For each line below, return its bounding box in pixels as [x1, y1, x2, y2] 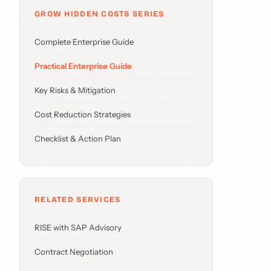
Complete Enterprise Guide [34, 37, 134, 47]
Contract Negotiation [34, 247, 113, 256]
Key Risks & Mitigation [34, 85, 116, 95]
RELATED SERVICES [34, 195, 121, 204]
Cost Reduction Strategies [34, 109, 131, 119]
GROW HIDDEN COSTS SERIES [34, 9, 165, 18]
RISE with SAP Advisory [34, 223, 122, 232]
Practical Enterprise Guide [34, 61, 132, 71]
